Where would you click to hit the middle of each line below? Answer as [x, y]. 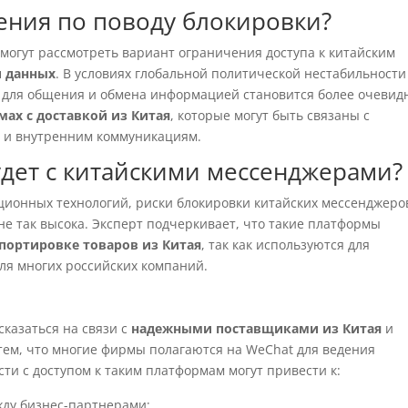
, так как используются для [286, 245]
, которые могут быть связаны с [270, 115]
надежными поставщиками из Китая [257, 328]
